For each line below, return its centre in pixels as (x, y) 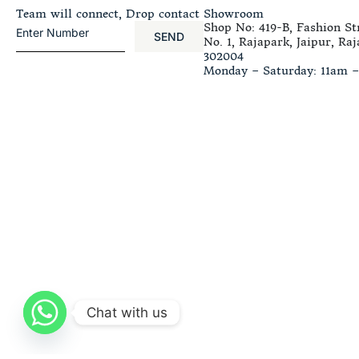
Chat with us (127, 312)
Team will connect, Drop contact (108, 13)
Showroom (234, 13)
